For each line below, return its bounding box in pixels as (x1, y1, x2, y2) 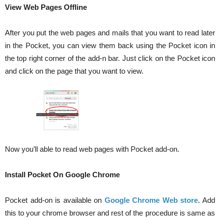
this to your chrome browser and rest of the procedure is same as (5, 209, 215, 217)
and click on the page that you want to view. (5, 67, 143, 75)
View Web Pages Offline (5, 3, 87, 11)
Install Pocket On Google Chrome (5, 170, 120, 179)
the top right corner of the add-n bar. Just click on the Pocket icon (5, 54, 215, 62)
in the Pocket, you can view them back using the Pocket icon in (5, 41, 215, 50)
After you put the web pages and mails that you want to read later (5, 28, 215, 37)
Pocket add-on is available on (5, 196, 105, 204)
